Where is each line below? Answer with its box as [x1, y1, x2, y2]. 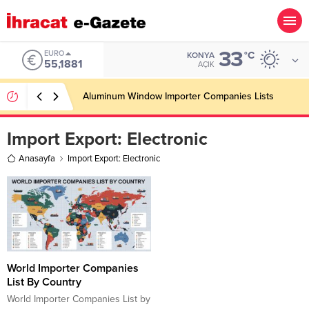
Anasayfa [19, 152, 55, 164]
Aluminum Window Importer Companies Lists [83, 90, 274, 102]
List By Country [7, 275, 81, 289]
